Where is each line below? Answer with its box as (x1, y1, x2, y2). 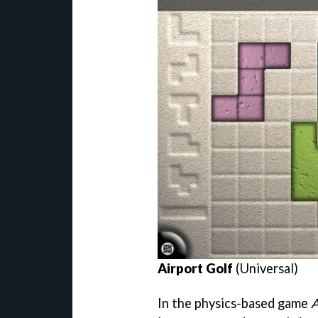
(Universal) (233, 261, 298, 277)
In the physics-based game (158, 295, 311, 312)
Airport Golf (158, 261, 233, 277)
